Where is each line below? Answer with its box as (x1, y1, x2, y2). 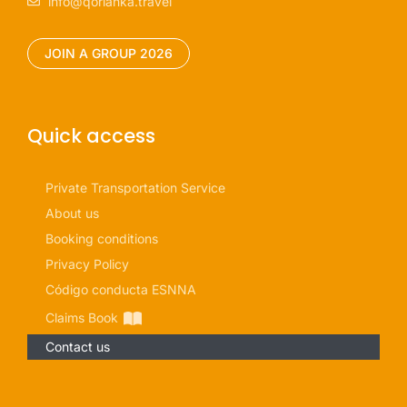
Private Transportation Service (45, 179, 225, 195)
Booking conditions (45, 230, 158, 246)
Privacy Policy (45, 255, 129, 272)
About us (45, 204, 99, 221)
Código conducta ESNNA (45, 281, 196, 297)
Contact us (45, 339, 110, 355)
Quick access (27, 122, 155, 149)
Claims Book (45, 310, 118, 326)
